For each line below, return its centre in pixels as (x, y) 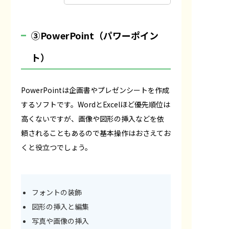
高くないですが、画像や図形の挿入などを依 (93, 118)
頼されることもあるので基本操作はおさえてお (96, 133)
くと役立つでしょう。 (56, 147)
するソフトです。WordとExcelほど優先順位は (96, 104)
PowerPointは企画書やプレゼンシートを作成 (95, 90)
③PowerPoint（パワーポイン (95, 35)
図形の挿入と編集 (60, 206)
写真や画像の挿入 (60, 221)
